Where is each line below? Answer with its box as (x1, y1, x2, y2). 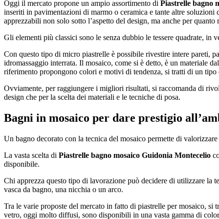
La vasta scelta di (4, 151, 59, 160)
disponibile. (4, 160, 40, 169)
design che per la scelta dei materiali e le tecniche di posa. (4, 93, 180, 102)
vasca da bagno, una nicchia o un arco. (4, 185, 123, 194)
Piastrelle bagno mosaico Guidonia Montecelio (59, 151, 211, 160)
